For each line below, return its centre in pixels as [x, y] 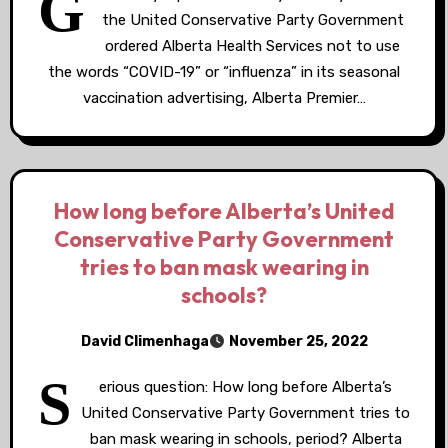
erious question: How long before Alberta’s [245, 387]
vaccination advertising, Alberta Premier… [224, 98]
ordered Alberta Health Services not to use [252, 46]
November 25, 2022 [298, 341]
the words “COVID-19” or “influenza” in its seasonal [224, 72]
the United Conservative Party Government [252, 20]
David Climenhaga [144, 341]
